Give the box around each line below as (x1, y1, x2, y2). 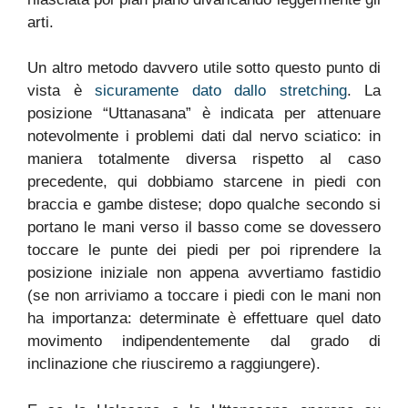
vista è (27, 82, 95, 100)
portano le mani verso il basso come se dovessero (27, 219, 381, 237)
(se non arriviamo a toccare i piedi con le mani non (27, 287, 381, 305)
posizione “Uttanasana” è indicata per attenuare (27, 105, 381, 123)
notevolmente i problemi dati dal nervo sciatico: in (27, 127, 381, 146)
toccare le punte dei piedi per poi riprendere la (27, 241, 381, 260)
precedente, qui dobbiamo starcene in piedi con (27, 173, 381, 191)
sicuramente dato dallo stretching (95, 82, 347, 100)
